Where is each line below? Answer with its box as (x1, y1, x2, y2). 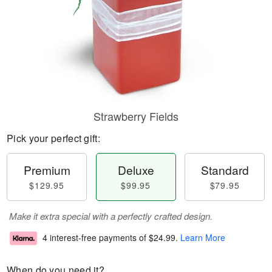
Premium (23, 161, 70, 178)
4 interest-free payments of (42, 231, 149, 244)
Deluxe (117, 161, 154, 178)
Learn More (180, 231, 225, 244)
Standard (200, 161, 249, 178)
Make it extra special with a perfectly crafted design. (9, 209, 212, 222)
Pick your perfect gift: (7, 131, 100, 145)
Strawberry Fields (93, 108, 178, 124)
